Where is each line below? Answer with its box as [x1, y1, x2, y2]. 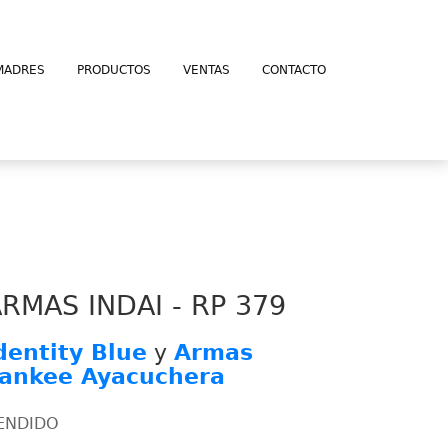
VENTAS [183, 63, 230, 77]
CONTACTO [262, 63, 326, 77]
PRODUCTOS [77, 63, 151, 77]
